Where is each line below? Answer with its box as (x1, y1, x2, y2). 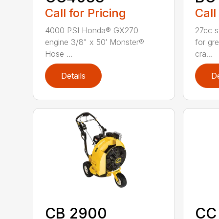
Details (61, 70, 86, 81)
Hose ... (45, 48, 73, 59)
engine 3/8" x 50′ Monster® (45, 37, 145, 47)
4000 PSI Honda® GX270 (45, 25, 139, 35)
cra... (195, 48, 212, 59)
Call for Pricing (45, 5, 127, 20)
